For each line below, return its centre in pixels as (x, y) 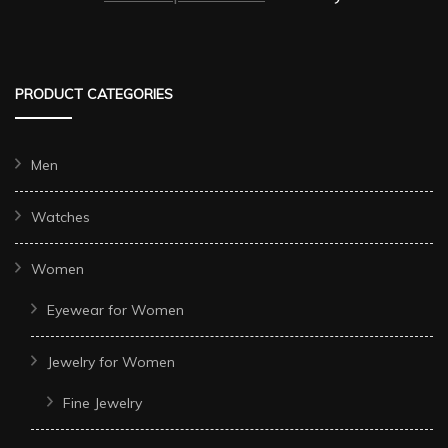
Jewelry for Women (111, 361)
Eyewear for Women (115, 309)
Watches (60, 216)
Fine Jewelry (102, 402)
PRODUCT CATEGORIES (94, 93)
